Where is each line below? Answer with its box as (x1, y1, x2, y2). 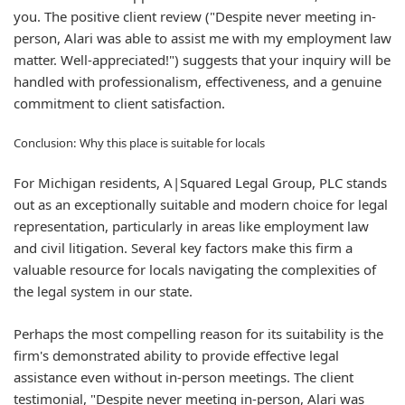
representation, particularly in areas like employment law (14, 217, 369, 235)
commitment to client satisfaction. (14, 94, 225, 112)
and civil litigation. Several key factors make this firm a (14, 239, 353, 257)
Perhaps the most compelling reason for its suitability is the (14, 324, 383, 343)
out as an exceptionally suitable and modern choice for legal (14, 195, 388, 213)
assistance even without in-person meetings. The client (14, 367, 353, 386)
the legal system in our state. (14, 282, 193, 300)
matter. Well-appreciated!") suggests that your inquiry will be (14, 51, 391, 69)
